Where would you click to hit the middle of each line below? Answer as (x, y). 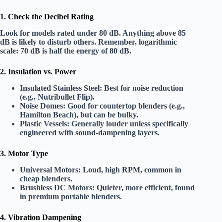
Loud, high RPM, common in (131, 169)
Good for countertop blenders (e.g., (125, 106)
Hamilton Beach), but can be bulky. (79, 115)
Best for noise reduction (143, 88)
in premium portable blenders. (71, 196)
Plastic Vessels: (45, 124)
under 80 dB (98, 33)
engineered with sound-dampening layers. (90, 133)
